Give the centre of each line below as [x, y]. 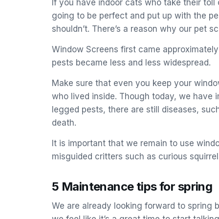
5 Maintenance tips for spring [132, 186]
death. [64, 123]
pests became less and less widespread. [131, 63]
